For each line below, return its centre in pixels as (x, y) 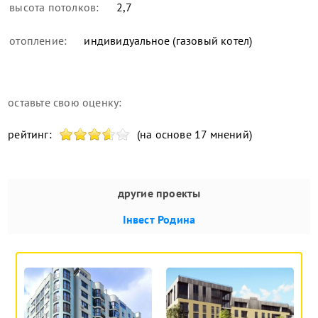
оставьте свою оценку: (65, 102)
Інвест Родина (159, 219)
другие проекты (159, 193)
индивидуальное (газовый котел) (167, 40)
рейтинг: (30, 134)
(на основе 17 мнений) (194, 134)
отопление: (38, 40)
